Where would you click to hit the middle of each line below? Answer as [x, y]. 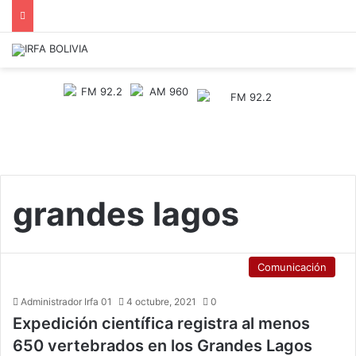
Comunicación [292, 267]
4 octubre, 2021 [161, 302]
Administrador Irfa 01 [66, 302]
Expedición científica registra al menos [161, 323]
